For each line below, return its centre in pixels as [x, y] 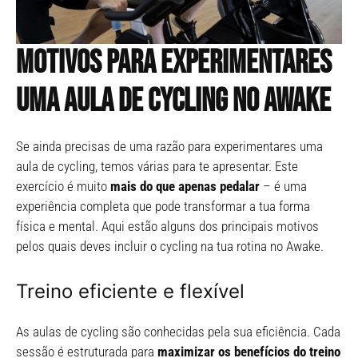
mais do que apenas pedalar [185, 187]
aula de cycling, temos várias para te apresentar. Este [157, 167]
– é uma [283, 187]
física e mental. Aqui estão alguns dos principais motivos [167, 227]
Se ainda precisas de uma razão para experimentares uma [169, 147]
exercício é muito [63, 187]
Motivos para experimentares [174, 64]
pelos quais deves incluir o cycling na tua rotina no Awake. [170, 247]
